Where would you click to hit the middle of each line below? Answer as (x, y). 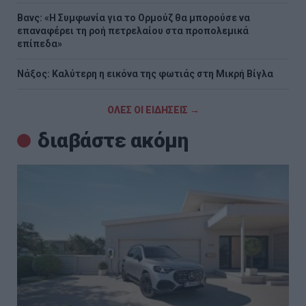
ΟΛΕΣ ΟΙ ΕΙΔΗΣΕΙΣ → (153, 110)
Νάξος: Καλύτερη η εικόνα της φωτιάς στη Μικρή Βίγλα (145, 73)
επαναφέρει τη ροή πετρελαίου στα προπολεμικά (133, 30)
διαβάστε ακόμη (113, 140)
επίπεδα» (40, 43)
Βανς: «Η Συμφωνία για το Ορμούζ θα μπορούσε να (134, 17)
